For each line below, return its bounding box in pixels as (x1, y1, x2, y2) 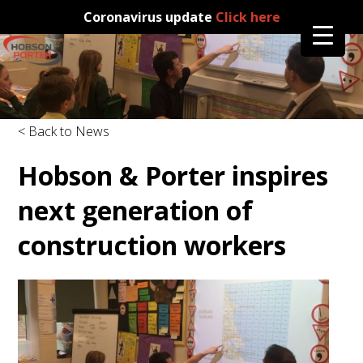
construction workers (18, 227, 287, 263)
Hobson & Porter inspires (18, 157, 329, 193)
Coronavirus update (83, 8, 216, 26)
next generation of (18, 192, 254, 228)
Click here (215, 8, 280, 26)
